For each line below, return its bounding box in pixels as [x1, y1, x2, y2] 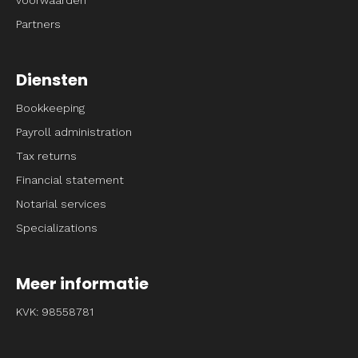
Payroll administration [16, 125, 132, 138]
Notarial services [16, 197, 106, 210]
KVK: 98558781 [16, 304, 93, 318]
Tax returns [16, 149, 77, 162]
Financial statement [16, 173, 124, 186]
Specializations [16, 221, 97, 234]
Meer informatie [16, 272, 149, 295]
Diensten [16, 68, 88, 91]
